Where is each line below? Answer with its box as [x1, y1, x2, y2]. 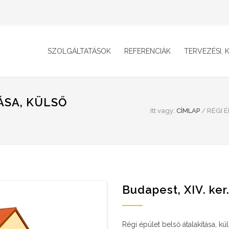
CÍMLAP [176, 107, 200, 114]
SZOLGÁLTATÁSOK [48, 47, 111, 55]
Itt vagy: [150, 107, 175, 114]
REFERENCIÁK [124, 47, 171, 55]
